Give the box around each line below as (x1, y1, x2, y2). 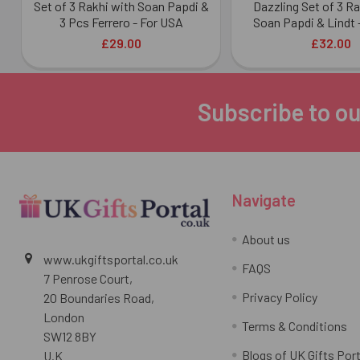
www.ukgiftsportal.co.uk (43, 251, 178, 267)
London (43, 309, 84, 325)
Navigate (231, 190, 296, 210)
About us (241, 231, 290, 247)
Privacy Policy (241, 288, 317, 305)
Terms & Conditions (241, 317, 347, 333)
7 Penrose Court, (43, 270, 133, 286)
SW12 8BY (43, 328, 96, 344)
